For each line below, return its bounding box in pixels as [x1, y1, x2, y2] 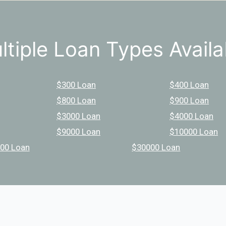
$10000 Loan [169, 126, 218, 137]
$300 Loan [56, 79, 96, 90]
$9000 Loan [56, 126, 100, 137]
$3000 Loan [56, 110, 100, 121]
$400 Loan [169, 79, 209, 90]
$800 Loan [56, 95, 96, 105]
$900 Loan [169, 95, 209, 105]
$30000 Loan [132, 142, 181, 152]
